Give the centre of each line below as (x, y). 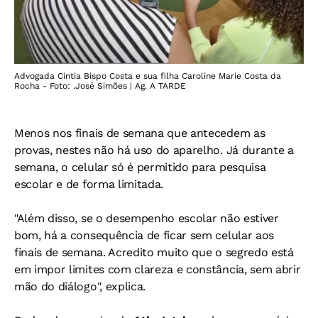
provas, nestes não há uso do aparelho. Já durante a (154, 150)
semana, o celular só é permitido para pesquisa (140, 167)
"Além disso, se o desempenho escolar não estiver (147, 218)
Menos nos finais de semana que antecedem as (140, 133)
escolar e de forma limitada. (89, 184)
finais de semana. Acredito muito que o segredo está (154, 252)
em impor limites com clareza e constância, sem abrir (158, 269)
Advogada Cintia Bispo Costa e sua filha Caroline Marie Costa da (148, 76)
